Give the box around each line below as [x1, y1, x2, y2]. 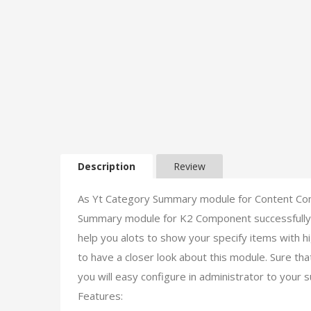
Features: [78, 289, 123, 303]
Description [78, 160, 135, 173]
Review [174, 160, 205, 173]
